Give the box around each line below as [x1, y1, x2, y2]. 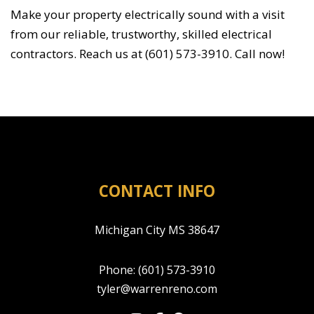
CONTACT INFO [99, 180, 215, 203]
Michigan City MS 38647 [95, 222, 219, 238]
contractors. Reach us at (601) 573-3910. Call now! [11, 46, 285, 62]
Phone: [99, 262, 138, 278]
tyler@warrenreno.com [97, 281, 217, 297]
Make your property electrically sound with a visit [11, 6, 285, 23]
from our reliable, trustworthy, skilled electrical [11, 26, 272, 43]
